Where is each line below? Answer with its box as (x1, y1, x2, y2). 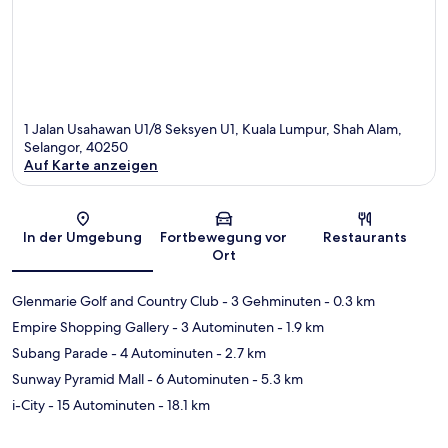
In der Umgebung (23, 228, 143, 247)
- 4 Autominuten (108, 344, 213, 363)
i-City (12, 396, 45, 415)
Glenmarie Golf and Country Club (12, 292, 219, 311)
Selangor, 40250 (24, 138, 128, 157)
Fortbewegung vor (160, 228, 288, 247)
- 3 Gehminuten (219, 292, 321, 311)
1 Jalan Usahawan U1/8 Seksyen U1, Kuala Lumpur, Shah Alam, (24, 120, 402, 139)
